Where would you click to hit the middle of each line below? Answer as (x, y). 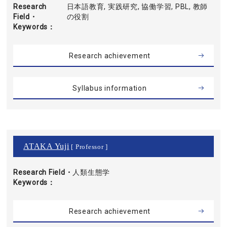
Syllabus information (110, 88)
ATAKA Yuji (46, 146)
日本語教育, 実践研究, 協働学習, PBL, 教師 (137, 7)
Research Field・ (43, 172)
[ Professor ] (89, 147)
